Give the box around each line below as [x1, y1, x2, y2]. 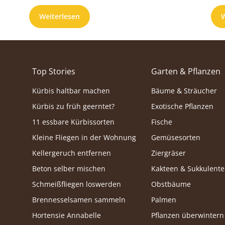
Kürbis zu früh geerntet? [32, 101, 115, 111]
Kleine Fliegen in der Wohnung [32, 133, 136, 143]
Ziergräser [151, 148, 186, 158]
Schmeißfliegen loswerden [32, 179, 121, 189]
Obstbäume [151, 179, 191, 189]
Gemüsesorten [151, 133, 201, 143]
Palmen [151, 195, 177, 205]
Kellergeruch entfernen [32, 148, 111, 158]
